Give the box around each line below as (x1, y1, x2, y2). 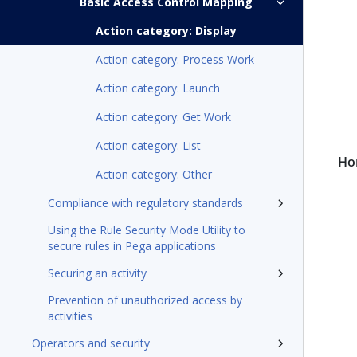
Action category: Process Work (96, 52, 254, 67)
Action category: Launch (96, 80, 220, 96)
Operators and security (32, 335, 150, 351)
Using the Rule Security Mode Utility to (48, 222, 245, 237)
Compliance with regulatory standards (48, 195, 243, 210)
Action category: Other (96, 167, 212, 182)
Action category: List (96, 138, 201, 153)
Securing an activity (48, 265, 147, 280)
